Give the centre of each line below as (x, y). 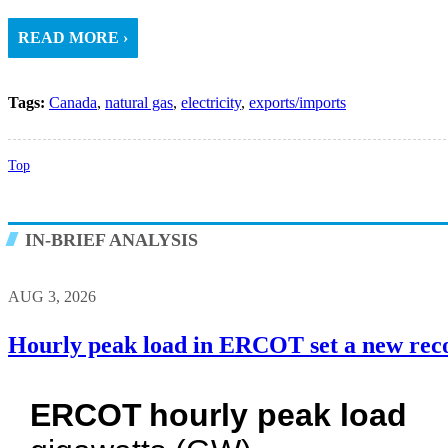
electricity (211, 103)
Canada (73, 103)
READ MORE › (73, 38)
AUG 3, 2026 (52, 296)
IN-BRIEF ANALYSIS (109, 240)
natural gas (139, 103)
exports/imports (297, 103)
